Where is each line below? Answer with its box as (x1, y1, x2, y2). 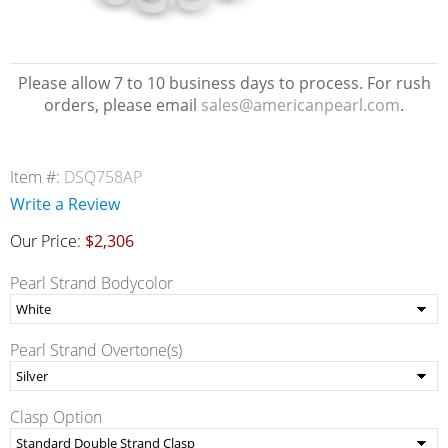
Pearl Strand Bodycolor (10, 272, 173, 294)
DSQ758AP (64, 166, 142, 188)
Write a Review (10, 193, 120, 215)
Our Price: (10, 230, 85, 252)
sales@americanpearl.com (201, 94, 400, 116)
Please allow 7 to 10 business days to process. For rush (17, 72, 431, 94)
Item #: (10, 166, 64, 188)
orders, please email (44, 94, 201, 116)
